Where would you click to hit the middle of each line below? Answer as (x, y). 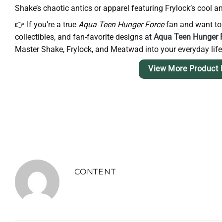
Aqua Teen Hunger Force (121, 24)
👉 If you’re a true (47, 24)
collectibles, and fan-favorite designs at (83, 37)
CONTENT (95, 172)
